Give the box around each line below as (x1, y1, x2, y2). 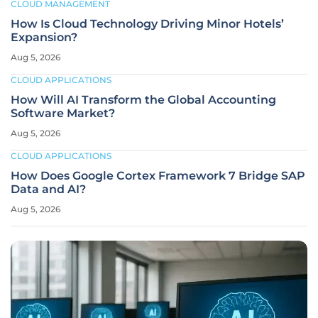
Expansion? (11, 31, 77, 44)
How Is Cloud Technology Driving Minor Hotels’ (11, 17, 284, 31)
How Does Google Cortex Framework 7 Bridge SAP (11, 169, 305, 182)
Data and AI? (11, 182, 86, 196)
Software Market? (11, 106, 115, 120)
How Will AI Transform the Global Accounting (11, 93, 276, 106)
